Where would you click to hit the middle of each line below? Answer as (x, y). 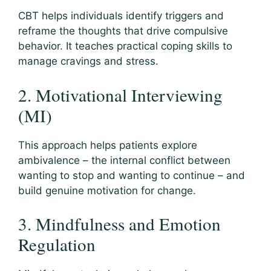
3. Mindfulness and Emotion (119, 224)
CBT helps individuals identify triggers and (121, 16)
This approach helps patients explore (108, 145)
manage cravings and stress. (88, 61)
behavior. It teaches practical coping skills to (125, 46)
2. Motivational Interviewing (120, 94)
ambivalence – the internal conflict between (124, 160)
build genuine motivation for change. (107, 190)
